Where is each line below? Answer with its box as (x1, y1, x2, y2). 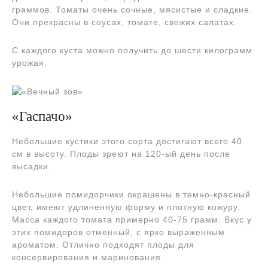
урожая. (12, 58, 47, 68)
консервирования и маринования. (12, 252, 164, 263)
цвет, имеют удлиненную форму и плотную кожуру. (12, 202, 240, 212)
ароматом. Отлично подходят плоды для (12, 240, 194, 250)
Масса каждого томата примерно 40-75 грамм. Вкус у (12, 215, 252, 225)
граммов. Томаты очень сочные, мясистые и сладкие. (12, 5, 252, 15)
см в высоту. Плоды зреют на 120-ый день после (12, 149, 230, 159)
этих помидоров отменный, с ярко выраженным (12, 227, 225, 237)
